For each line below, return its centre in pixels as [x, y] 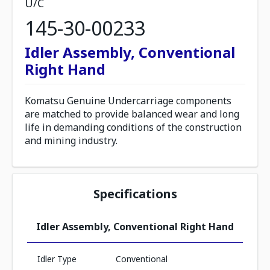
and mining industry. [71, 140]
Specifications [135, 194]
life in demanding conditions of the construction [133, 127]
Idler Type [57, 259]
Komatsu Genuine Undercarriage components [128, 101]
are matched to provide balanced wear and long [132, 114]
